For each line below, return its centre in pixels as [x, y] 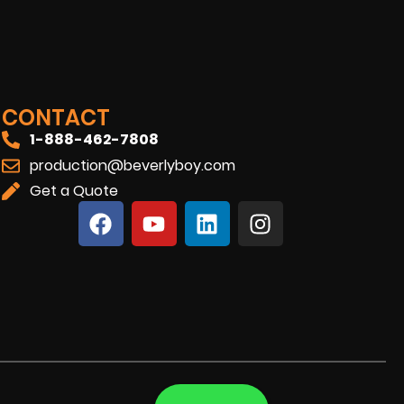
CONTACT [56, 118]
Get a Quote [74, 191]
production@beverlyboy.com [133, 166]
